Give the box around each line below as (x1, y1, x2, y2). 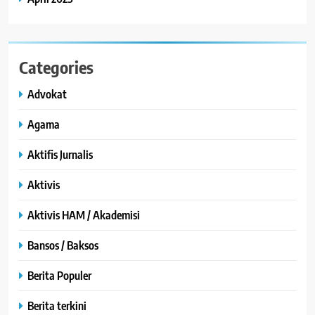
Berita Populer (27, 267, 91, 283)
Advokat (27, 86, 67, 101)
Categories (19, 56, 94, 77)
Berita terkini (27, 297, 86, 313)
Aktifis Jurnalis (27, 146, 93, 162)
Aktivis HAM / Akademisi (27, 207, 140, 222)
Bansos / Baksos (27, 237, 98, 252)
